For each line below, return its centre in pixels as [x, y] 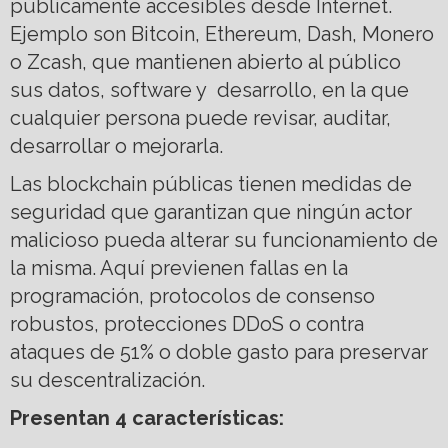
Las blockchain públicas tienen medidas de [211, 183]
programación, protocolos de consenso [192, 295]
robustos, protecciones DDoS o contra [187, 323]
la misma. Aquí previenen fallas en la [179, 267]
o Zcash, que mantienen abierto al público [205, 61]
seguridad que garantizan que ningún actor [211, 211]
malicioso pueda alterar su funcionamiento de [224, 239]
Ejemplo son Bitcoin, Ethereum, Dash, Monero [222, 33]
